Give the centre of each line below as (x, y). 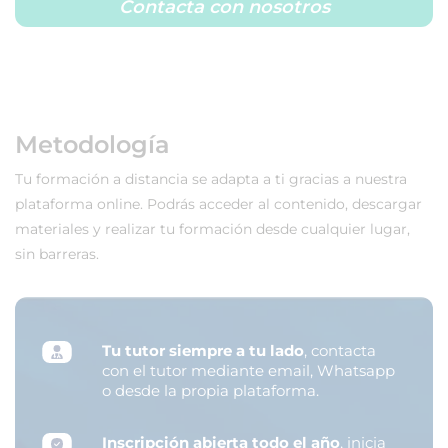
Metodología (92, 144)
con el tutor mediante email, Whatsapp (248, 370)
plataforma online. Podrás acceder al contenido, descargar (218, 203)
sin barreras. (57, 253)
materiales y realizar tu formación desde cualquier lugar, (212, 228)
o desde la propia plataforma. (210, 390)
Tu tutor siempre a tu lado (203, 350)
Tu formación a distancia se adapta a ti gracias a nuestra (211, 178)
